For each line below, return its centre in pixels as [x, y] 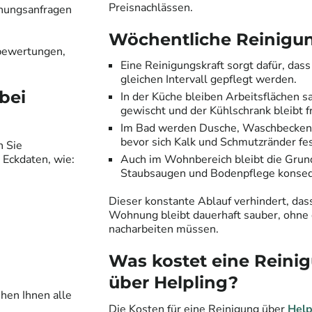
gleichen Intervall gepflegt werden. [209, 80]
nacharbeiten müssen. [164, 229]
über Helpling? [173, 283]
